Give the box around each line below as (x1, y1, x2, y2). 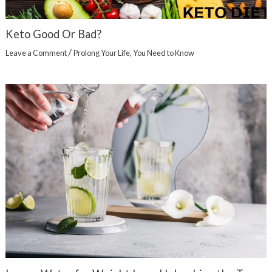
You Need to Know (132, 48, 194, 58)
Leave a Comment (5, 48, 67, 58)
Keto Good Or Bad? (5, 27, 101, 41)
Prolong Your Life (73, 48, 130, 58)
